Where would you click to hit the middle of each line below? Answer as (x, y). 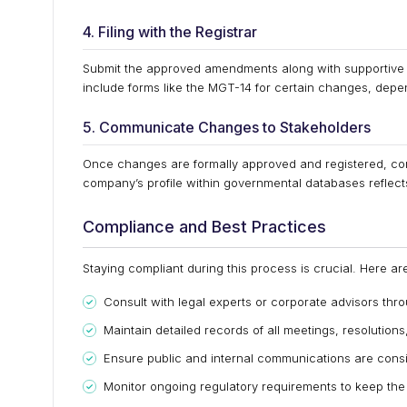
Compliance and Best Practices (204, 227)
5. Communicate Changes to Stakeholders (227, 127)
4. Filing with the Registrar (170, 32)
